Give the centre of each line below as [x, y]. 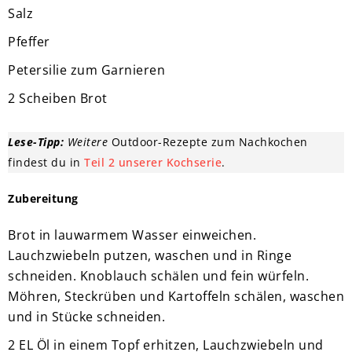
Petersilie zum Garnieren [86, 70]
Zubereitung [43, 198]
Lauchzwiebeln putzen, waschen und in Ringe [150, 255]
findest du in [46, 162]
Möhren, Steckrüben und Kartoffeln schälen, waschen [176, 296]
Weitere [89, 141]
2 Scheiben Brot [58, 98]
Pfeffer [29, 41]
